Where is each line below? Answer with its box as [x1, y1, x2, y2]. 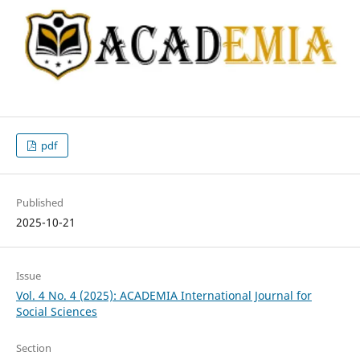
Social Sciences [15, 304, 97, 320]
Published [15, 195, 63, 211]
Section [15, 341, 51, 356]
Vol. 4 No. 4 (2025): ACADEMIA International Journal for [15, 288, 312, 304]
